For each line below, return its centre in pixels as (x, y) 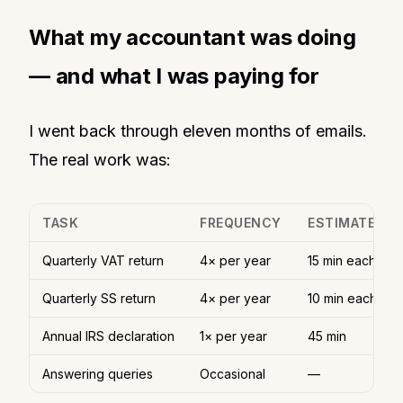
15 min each (342, 260)
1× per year (233, 336)
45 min (327, 336)
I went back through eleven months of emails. (198, 130)
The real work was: (100, 159)
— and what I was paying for (174, 76)
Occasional (233, 373)
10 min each (342, 298)
